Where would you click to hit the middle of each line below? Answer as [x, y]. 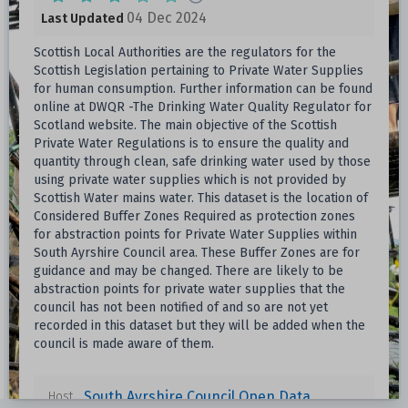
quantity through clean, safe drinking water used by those [202, 162]
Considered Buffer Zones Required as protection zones [194, 216]
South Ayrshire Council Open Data [197, 397]
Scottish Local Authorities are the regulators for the [184, 52]
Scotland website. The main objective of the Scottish [185, 125]
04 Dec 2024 [166, 18]
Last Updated [82, 19]
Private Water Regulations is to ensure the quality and [191, 143]
